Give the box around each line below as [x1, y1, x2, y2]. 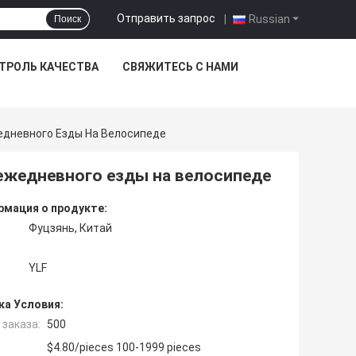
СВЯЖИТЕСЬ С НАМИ [122, 60, 238, 73]
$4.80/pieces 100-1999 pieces [47, 341, 201, 354]
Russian [249, 12, 290, 25]
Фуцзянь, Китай [29, 222, 112, 235]
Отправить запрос [117, 11, 215, 25]
